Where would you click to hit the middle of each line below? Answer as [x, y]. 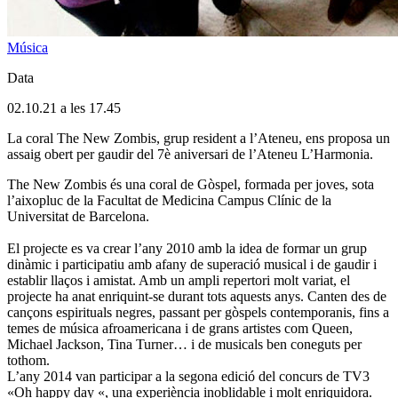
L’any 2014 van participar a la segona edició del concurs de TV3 [188, 376]
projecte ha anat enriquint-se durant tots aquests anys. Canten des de [197, 296]
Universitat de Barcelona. [78, 216]
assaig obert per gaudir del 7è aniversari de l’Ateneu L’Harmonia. [190, 154]
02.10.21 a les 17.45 [64, 107]
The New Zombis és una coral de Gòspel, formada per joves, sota [191, 184]
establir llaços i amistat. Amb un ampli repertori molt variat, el [179, 280]
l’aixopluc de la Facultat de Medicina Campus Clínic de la [169, 200]
